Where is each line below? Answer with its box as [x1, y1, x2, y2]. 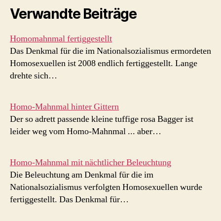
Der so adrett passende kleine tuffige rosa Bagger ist [10, 113, 193, 125]
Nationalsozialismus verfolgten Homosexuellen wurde [10, 182, 202, 193]
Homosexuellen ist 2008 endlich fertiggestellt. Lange [10, 58, 197, 70]
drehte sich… [10, 70, 57, 82]
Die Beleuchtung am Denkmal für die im [10, 169, 153, 181]
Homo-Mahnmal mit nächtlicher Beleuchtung [10, 157, 171, 169]
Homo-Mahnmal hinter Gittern [10, 101, 119, 113]
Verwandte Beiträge [10, 5, 137, 23]
